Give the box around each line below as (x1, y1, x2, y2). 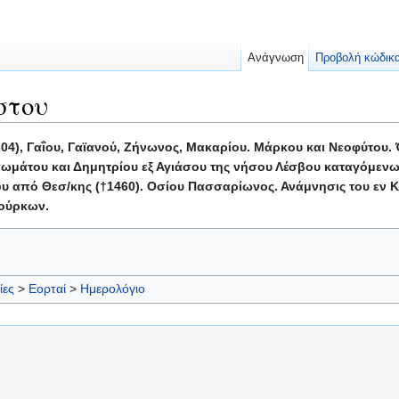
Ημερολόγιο (80, 281, 145, 297)
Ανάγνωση (247, 51, 304, 64)
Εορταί (28, 281, 66, 297)
